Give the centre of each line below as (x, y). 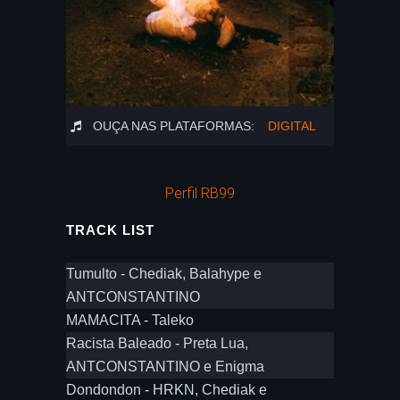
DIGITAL (292, 126)
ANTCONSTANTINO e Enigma (165, 367)
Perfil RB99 (200, 193)
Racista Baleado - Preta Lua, (157, 343)
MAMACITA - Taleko (130, 320)
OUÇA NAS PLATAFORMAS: (174, 126)
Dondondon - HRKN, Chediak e (167, 390)
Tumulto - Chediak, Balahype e (164, 274)
